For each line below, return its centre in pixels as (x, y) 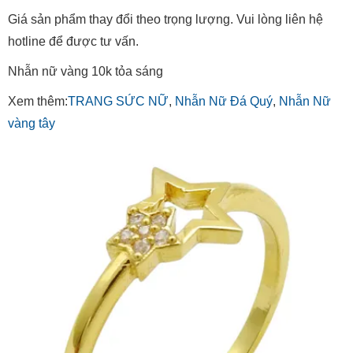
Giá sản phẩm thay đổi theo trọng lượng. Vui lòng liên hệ (165, 20)
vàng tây (32, 124)
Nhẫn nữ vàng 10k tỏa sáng (85, 72)
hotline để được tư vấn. (73, 42)
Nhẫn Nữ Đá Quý (224, 102)
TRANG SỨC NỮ (118, 102)
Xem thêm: (38, 102)
